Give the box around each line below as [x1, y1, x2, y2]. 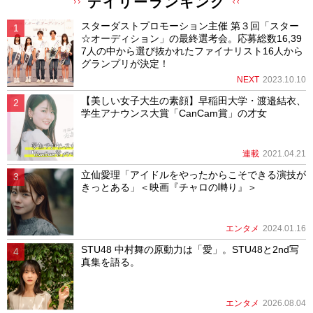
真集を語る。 [80, 256, 140, 268]
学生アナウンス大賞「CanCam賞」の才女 [80, 107, 267, 119]
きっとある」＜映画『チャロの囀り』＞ [80, 182, 257, 194]
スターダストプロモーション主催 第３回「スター [80, 20, 299, 32]
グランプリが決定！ [80, 58, 169, 70]
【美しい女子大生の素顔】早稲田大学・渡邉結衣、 [80, 94, 306, 106]
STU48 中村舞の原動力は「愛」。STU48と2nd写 [80, 243, 299, 255]
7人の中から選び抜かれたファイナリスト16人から [80, 45, 303, 57]
